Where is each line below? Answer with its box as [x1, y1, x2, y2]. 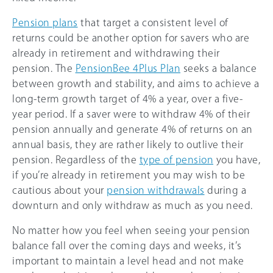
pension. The [12, 63, 76, 73]
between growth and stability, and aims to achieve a [12, 78, 260, 88]
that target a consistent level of [77, 17, 229, 27]
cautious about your [12, 185, 107, 195]
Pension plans [12, 17, 78, 27]
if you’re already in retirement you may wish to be [12, 169, 245, 180]
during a [204, 185, 246, 195]
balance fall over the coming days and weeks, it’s [12, 240, 242, 250]
